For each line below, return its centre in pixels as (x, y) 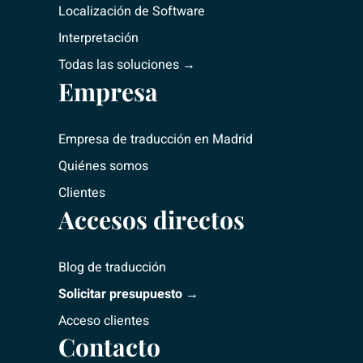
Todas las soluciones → (127, 65)
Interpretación (98, 38)
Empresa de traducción (125, 140)
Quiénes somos (103, 167)
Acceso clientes (104, 321)
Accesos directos (152, 220)
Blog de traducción (112, 268)
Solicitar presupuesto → (128, 295)
